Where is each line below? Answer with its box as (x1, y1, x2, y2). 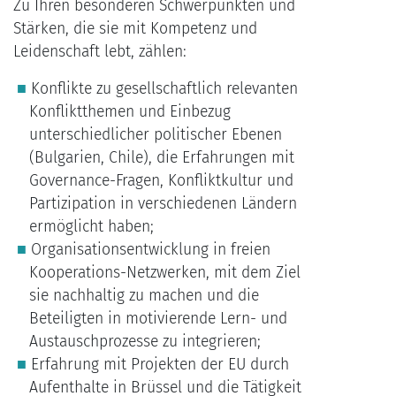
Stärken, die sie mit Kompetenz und (13, 19, 257, 39)
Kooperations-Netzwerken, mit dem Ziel (28, 263, 301, 283)
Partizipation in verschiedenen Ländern (28, 194, 297, 214)
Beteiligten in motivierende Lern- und (28, 309, 287, 329)
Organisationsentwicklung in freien (30, 240, 270, 260)
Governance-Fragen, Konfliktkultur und (28, 171, 293, 191)
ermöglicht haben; (28, 217, 154, 237)
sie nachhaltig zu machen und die (28, 286, 259, 306)
